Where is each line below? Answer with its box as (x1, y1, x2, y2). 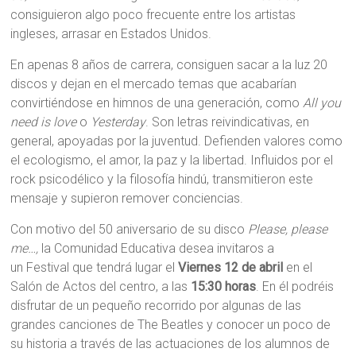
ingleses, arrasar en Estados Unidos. (10, 26, 212, 42)
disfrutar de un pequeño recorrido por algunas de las (10, 298, 302, 314)
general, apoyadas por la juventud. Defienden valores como (10, 133, 343, 149)
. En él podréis (256, 279, 335, 295)
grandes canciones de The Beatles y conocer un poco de (10, 317, 331, 333)
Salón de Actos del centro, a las (10, 279, 192, 295)
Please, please (248, 222, 328, 238)
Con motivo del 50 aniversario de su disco (10, 222, 249, 238)
